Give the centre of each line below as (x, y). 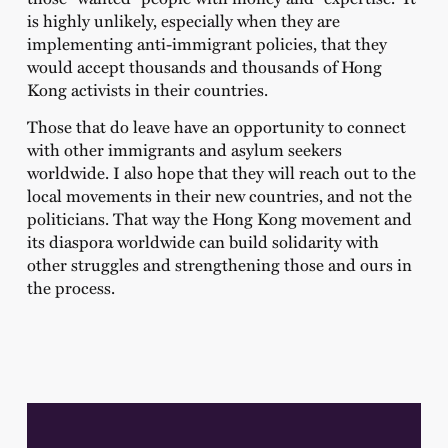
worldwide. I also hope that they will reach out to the (221, 172)
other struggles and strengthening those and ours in (219, 264)
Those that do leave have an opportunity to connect (216, 126)
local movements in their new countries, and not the (219, 195)
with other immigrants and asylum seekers (184, 149)
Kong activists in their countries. (147, 88)
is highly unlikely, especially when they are (183, 19)
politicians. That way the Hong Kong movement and (219, 218)
